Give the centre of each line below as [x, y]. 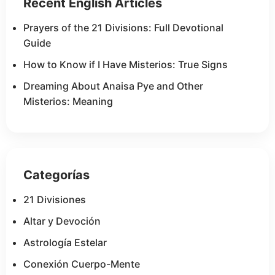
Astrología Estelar [65, 242]
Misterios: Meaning [68, 101]
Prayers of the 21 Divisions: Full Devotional [123, 27]
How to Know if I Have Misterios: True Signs [126, 64]
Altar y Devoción [62, 221]
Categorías [56, 175]
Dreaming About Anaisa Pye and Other [113, 86]
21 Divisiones [55, 199]
